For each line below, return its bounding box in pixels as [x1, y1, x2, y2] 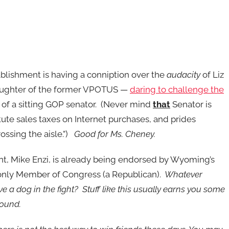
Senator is [170, 99, 212, 109]
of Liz [200, 69, 224, 80]
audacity [167, 69, 200, 80]
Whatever [163, 169, 202, 179]
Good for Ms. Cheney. [74, 128, 155, 139]
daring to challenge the [130, 84, 224, 95]
